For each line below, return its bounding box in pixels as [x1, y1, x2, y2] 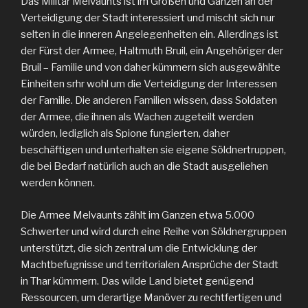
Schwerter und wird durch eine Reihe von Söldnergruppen [21, 225, 287, 238]
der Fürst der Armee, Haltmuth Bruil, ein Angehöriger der [21, 45, 283, 58]
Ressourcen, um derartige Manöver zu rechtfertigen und [21, 291, 282, 304]
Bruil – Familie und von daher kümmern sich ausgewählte [21, 61, 280, 74]
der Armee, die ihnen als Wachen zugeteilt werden [21, 111, 254, 124]
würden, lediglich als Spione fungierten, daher [21, 127, 230, 140]
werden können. [21, 177, 95, 190]
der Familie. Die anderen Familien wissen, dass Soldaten [21, 94, 277, 107]
